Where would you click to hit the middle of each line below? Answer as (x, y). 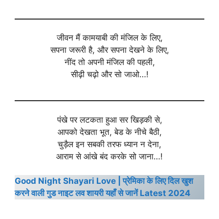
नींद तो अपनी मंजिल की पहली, (109, 62)
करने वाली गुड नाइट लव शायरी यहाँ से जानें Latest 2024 (103, 193)
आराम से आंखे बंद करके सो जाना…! (109, 156)
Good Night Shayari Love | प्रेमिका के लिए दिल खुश (104, 181)
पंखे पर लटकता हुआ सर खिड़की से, (109, 120)
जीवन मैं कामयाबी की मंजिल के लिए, (109, 38)
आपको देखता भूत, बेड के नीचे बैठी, (109, 132)
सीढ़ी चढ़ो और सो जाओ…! (109, 75)
